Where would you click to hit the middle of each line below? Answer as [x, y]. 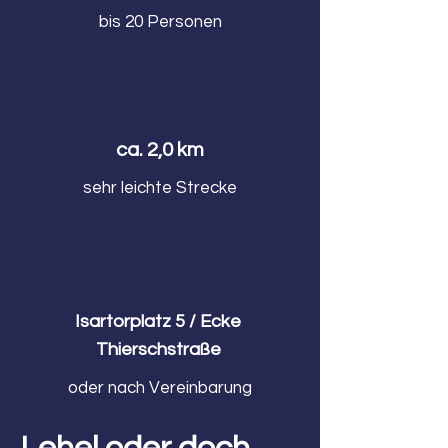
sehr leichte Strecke [160, 188]
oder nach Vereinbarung [160, 388]
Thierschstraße [160, 349]
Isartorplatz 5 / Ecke [160, 321]
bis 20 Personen [160, 22]
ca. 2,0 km [160, 150]
